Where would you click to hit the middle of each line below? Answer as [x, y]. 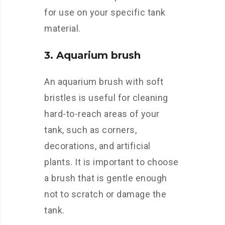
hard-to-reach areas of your [102, 114]
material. [63, 28]
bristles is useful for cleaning [106, 98]
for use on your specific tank [105, 12]
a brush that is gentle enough [106, 178]
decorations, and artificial [97, 146]
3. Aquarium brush [92, 55]
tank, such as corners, [90, 130]
